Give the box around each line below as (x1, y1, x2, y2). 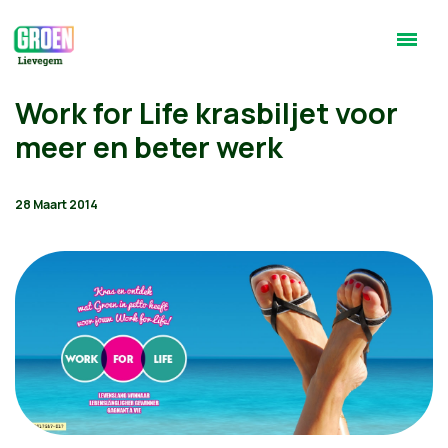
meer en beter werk (15, 127, 283, 167)
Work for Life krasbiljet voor (15, 93, 398, 133)
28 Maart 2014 (15, 196, 98, 213)
